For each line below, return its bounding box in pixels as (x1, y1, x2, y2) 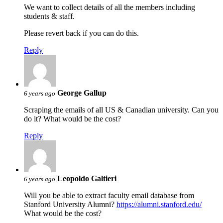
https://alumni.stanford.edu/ (116, 200, 202, 209)
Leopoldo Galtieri (57, 174, 116, 183)
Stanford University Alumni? (24, 200, 116, 209)
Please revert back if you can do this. (24, 28, 139, 37)
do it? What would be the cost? (24, 114, 121, 123)
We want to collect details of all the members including (24, 2, 195, 11)
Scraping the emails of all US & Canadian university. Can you (24, 105, 219, 114)
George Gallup (57, 88, 107, 97)
